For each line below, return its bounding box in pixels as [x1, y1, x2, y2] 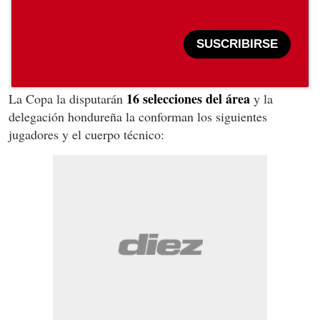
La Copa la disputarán [9, 89, 123, 107]
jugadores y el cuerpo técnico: [9, 125, 164, 143]
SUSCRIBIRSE [196, 37, 278, 51]
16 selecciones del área [123, 89, 250, 108]
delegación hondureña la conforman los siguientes [9, 107, 267, 125]
